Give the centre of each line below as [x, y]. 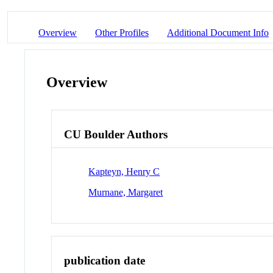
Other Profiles [122, 32]
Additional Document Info [218, 32]
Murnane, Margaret [126, 192]
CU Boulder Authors [116, 135]
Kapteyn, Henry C [124, 171]
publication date [105, 260]
